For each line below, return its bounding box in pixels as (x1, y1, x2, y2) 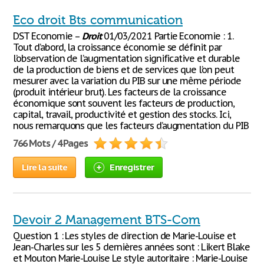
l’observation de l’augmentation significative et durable (13, 52, 240, 64)
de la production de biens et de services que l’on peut (13, 64, 234, 75)
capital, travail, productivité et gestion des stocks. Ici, (13, 108, 231, 120)
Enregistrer (110, 161, 154, 173)
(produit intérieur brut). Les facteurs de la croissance (13, 86, 226, 98)
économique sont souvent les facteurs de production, (13, 97, 235, 109)
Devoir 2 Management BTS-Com (13, 213, 200, 227)
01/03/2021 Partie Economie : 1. (101, 30, 233, 42)
